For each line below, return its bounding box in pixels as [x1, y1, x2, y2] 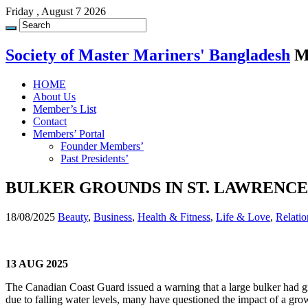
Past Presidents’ [60, 152, 129, 164]
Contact [33, 115, 67, 127]
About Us [33, 90, 76, 102]
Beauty [58, 210, 88, 223]
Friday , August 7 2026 [5, 5, 106, 17]
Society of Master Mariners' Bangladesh [5, 45, 290, 64]
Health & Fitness [137, 210, 210, 223]
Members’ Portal [33, 127, 104, 140]
